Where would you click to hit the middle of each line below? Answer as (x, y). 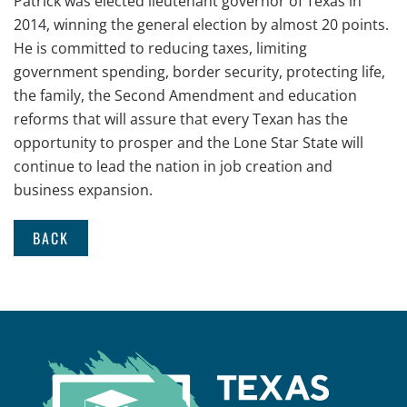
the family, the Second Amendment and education (185, 95)
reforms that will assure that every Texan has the (181, 119)
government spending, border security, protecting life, (199, 72)
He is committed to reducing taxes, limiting (160, 48)
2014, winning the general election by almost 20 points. (201, 25)
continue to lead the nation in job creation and (173, 166)
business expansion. (83, 190)
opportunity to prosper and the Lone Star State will (189, 143)
